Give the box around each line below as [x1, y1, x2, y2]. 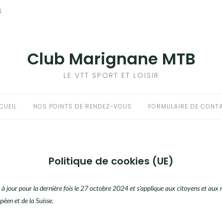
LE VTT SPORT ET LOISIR [63, 70, 159, 80]
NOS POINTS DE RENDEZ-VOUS [33, 102, 132, 111]
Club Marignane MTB [27, 48, 195, 70]
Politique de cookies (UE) [49, 154, 173, 168]
